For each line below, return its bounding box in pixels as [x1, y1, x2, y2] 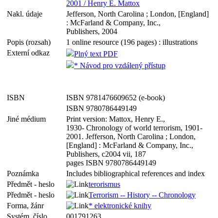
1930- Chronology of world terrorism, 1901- [66, 124, 202, 132]
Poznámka [7, 169, 43, 178]
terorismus [89, 180, 120, 188]
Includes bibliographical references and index [66, 169, 205, 178]
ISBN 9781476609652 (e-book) [66, 93, 165, 102]
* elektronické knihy [89, 201, 151, 210]
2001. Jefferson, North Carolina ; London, [66, 132, 196, 141]
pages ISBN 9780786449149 [66, 159, 156, 167]
